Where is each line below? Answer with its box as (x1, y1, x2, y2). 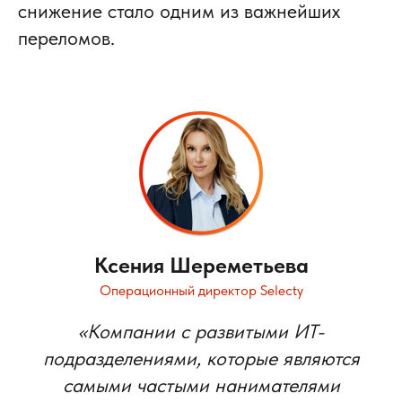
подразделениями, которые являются (42, 345, 360, 370)
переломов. (18, 25, 115, 49)
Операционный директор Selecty (99, 281, 303, 299)
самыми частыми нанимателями (62, 372, 340, 397)
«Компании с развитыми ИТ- (78, 319, 324, 343)
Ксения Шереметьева (93, 251, 309, 278)
